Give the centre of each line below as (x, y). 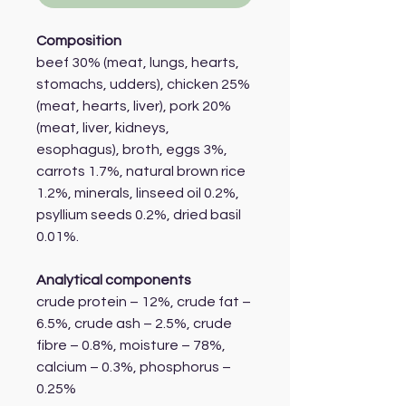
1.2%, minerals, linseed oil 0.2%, (138, 193)
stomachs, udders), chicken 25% (143, 85)
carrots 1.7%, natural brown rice (141, 172)
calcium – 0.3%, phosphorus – (134, 367)
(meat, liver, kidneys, (103, 128)
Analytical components (114, 280)
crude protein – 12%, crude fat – (144, 302)
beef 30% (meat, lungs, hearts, (138, 63)
